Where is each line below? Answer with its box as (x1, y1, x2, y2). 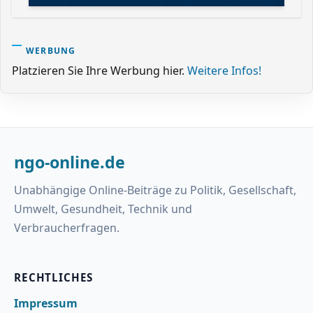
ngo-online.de (14, 150, 125, 173)
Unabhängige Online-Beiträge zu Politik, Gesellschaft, (14, 182, 296, 198)
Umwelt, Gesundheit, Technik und (14, 201, 192, 217)
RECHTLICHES (14, 270, 94, 284)
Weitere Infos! (187, 62, 261, 78)
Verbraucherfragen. (14, 219, 119, 235)
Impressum (14, 296, 78, 312)
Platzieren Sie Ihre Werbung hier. (12, 62, 187, 78)
